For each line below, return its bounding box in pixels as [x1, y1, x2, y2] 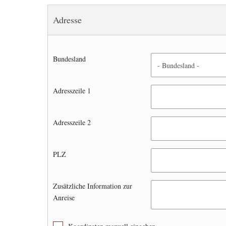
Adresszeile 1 [53, 86, 91, 95]
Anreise [53, 193, 75, 202]
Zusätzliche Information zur [53, 181, 132, 191]
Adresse [53, 14, 82, 26]
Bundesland [53, 54, 86, 64]
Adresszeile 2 [53, 118, 91, 127]
